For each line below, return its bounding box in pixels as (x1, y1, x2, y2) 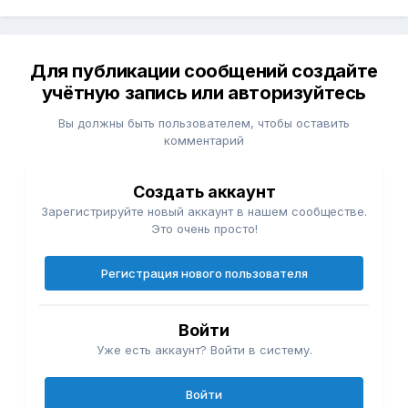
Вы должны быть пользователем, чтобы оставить (58, 116, 350, 131)
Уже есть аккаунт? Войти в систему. (96, 342, 312, 358)
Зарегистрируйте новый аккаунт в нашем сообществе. (41, 204, 367, 219)
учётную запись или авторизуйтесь (41, 82, 367, 105)
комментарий (164, 133, 244, 148)
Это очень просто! (150, 221, 258, 237)
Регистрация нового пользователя (100, 266, 308, 281)
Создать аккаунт (132, 182, 276, 202)
